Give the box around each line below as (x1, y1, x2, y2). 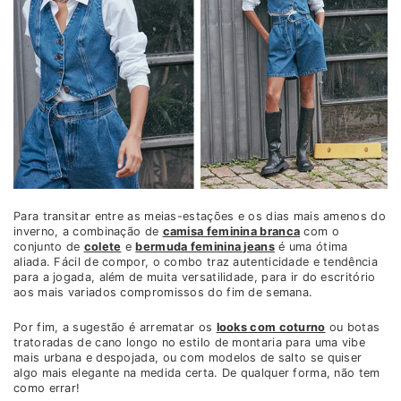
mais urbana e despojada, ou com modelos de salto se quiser (13, 351, 363, 365)
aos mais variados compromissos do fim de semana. (13, 286, 313, 300)
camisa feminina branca (162, 225, 301, 239)
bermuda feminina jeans (135, 240, 275, 254)
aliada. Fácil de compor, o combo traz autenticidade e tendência (13, 255, 378, 269)
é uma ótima (274, 240, 348, 254)
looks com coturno (216, 320, 326, 335)
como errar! (13, 381, 81, 396)
